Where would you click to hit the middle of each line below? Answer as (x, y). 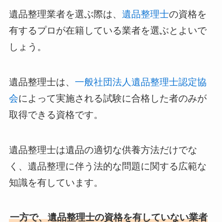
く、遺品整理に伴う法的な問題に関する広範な (108, 166)
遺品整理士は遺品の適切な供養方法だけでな (103, 150)
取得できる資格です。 (56, 114)
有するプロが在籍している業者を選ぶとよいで (108, 31)
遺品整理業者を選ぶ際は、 (65, 14)
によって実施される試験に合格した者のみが (112, 98)
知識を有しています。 (56, 182)
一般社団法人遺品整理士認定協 (140, 82)
